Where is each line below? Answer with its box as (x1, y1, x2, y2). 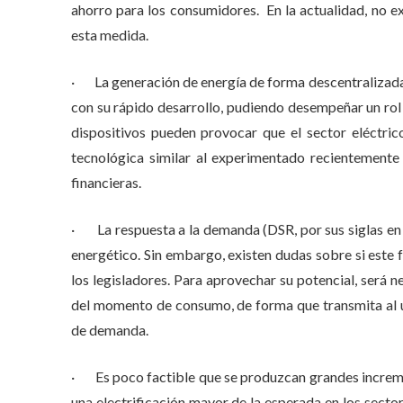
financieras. (70, 174, 141, 191)
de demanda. (70, 321, 148, 338)
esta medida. (70, 26, 148, 43)
